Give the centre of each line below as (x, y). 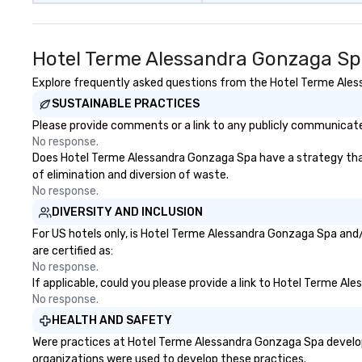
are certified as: (73, 251)
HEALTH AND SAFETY (112, 320)
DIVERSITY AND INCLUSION (127, 212)
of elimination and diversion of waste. (130, 175)
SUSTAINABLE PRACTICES (126, 104)
